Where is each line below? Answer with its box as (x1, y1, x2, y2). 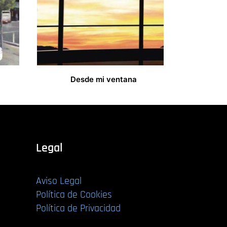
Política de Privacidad (36, 202, 121, 215)
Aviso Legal (36, 174, 82, 188)
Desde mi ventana (70, 74, 137, 85)
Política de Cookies (36, 188, 112, 202)
